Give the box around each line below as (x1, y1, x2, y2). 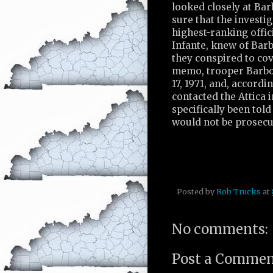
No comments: (172, 221, 268, 238)
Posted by (177, 186, 216, 196)
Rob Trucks (216, 186, 261, 196)
